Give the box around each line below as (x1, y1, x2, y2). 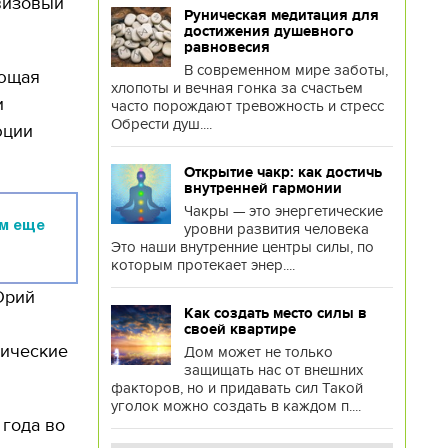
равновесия (183, 39, 270, 55)
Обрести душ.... (110, 115, 212, 133)
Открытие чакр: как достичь (183, 164, 382, 180)
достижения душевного (183, 23, 354, 39)
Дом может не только (183, 343, 333, 361)
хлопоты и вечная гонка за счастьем (110, 79, 363, 97)
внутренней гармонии (183, 180, 342, 196)
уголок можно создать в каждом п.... (110, 397, 361, 415)
